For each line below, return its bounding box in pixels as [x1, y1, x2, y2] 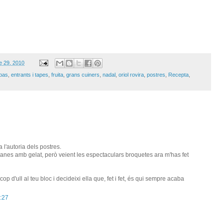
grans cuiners [66, 72, 100, 78]
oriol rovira [118, 72, 144, 78]
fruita [51, 72, 63, 78]
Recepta [168, 72, 189, 78]
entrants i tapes [11, 72, 48, 78]
